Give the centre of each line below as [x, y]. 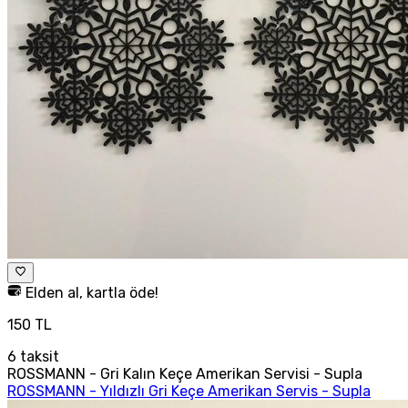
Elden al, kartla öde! [90, 292]
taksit [38, 356]
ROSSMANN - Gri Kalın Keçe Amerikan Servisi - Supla [185, 373]
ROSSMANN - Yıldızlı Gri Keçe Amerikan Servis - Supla [189, 391]
